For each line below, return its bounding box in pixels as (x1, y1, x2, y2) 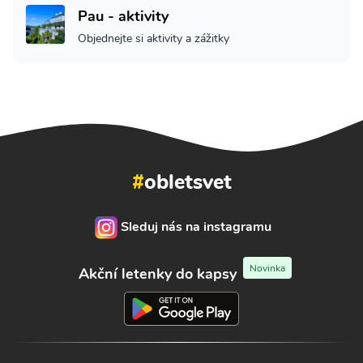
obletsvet (143, 167, 232, 196)
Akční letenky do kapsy (78, 264, 237, 284)
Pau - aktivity (78, 6, 169, 27)
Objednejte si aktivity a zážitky (78, 31, 229, 47)
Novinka (249, 261, 285, 275)
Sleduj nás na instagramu (121, 218, 271, 237)
